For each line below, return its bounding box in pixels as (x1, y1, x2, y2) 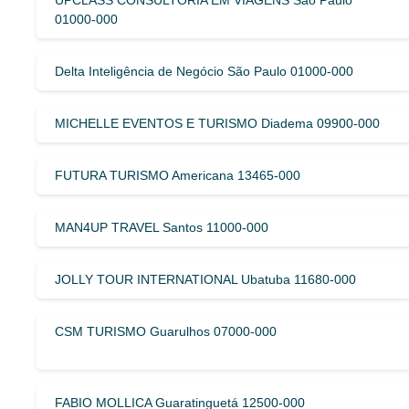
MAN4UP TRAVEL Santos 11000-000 (55, 219, 268, 235)
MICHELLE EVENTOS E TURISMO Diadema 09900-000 (55, 115, 380, 131)
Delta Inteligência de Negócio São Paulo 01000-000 (55, 63, 353, 79)
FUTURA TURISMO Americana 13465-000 (55, 167, 300, 183)
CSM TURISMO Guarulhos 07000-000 (55, 323, 277, 339)
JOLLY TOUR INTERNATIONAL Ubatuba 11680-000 (55, 271, 356, 287)
